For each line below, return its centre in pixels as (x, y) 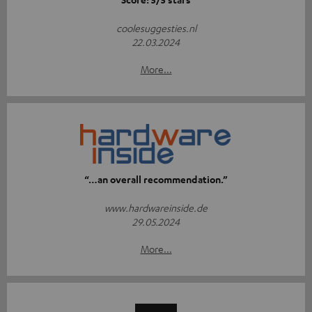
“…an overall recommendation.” (156, 179)
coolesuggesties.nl (156, 28)
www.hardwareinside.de (156, 207)
